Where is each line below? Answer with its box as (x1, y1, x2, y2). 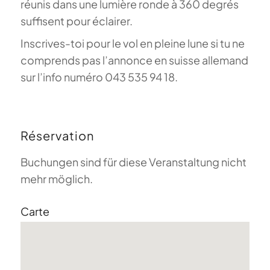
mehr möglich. (20, 172, 93, 186)
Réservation (20, 128, 94, 143)
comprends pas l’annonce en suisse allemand (20, 53, 248, 67)
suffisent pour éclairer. (20, 14, 133, 28)
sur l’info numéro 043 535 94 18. (20, 70, 178, 84)
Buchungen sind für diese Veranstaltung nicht (20, 155, 246, 169)
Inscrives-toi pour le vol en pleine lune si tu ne (20, 36, 245, 51)
